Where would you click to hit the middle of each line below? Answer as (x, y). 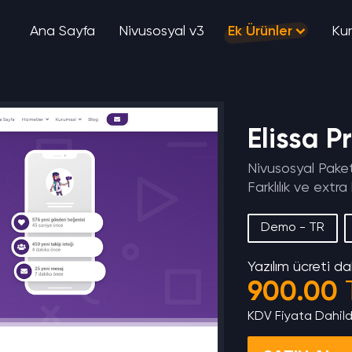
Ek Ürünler (260, 31)
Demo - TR (293, 227)
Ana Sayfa (62, 31)
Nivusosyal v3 (161, 31)
